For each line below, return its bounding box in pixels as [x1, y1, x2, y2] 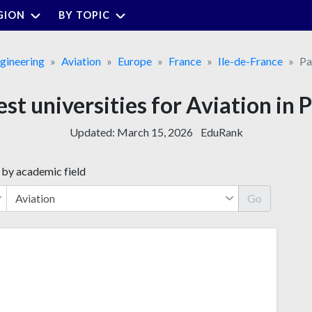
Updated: [69, 125, 117, 139]
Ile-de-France [218, 54, 283, 68]
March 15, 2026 [116, 125, 193, 139]
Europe [118, 54, 152, 68]
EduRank [200, 125, 243, 139]
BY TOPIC [58, 8, 110, 21]
